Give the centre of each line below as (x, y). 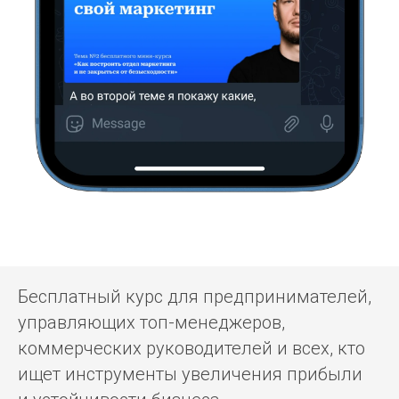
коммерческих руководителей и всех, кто (191, 349)
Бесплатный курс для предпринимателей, (195, 297)
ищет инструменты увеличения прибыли (190, 375)
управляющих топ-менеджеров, (151, 323)
